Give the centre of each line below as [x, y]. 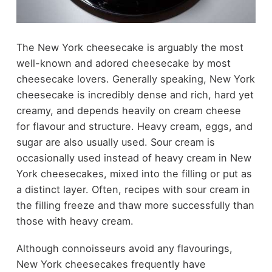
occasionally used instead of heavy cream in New [134, 158]
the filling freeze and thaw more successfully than [135, 206]
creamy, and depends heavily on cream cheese [128, 111]
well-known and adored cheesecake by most [123, 63]
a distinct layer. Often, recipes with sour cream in [133, 190]
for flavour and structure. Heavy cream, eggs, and [134, 127]
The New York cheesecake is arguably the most [130, 48]
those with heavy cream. [76, 221]
